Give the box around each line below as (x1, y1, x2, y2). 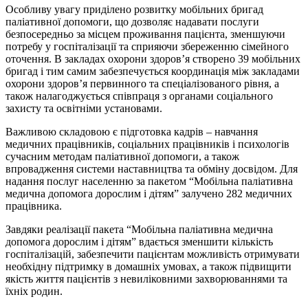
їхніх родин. (5, 285, 63, 298)
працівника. (5, 200, 62, 212)
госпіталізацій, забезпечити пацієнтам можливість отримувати (5, 248, 300, 261)
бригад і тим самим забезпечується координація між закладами (5, 65, 300, 78)
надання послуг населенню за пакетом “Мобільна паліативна (5, 175, 293, 188)
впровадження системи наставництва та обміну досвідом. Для (5, 163, 298, 175)
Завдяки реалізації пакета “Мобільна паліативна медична (5, 223, 273, 236)
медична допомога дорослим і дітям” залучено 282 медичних (5, 188, 292, 200)
